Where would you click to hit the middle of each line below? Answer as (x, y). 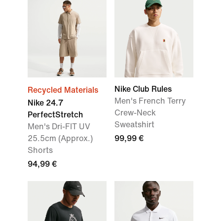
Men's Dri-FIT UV (59, 127)
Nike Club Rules (143, 89)
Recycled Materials (63, 90)
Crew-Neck (135, 113)
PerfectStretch (55, 115)
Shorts (40, 150)
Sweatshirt (134, 125)
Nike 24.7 (45, 103)
